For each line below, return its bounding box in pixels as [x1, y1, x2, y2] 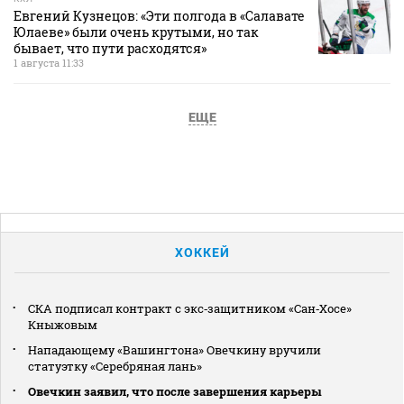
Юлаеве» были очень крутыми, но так [14, 23, 259, 41]
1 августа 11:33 [14, 55, 84, 69]
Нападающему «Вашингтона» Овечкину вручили [28, 341, 321, 358]
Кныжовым [28, 316, 97, 333]
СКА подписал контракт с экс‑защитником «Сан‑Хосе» [28, 299, 352, 317]
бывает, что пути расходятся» [14, 39, 207, 57]
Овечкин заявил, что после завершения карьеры [28, 382, 322, 399]
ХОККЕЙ [174, 244, 230, 260]
